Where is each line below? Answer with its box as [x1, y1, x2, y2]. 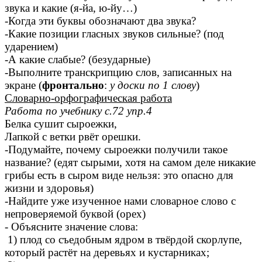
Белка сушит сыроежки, [5, 118, 117, 130]
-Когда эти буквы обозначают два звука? [5, 15, 196, 27]
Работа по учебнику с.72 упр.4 [5, 105, 152, 118]
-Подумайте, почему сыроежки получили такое [5, 143, 227, 156]
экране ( [5, 79, 42, 92]
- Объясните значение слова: [5, 220, 138, 233]
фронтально [42, 79, 104, 92]
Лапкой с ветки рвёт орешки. [5, 130, 141, 143]
